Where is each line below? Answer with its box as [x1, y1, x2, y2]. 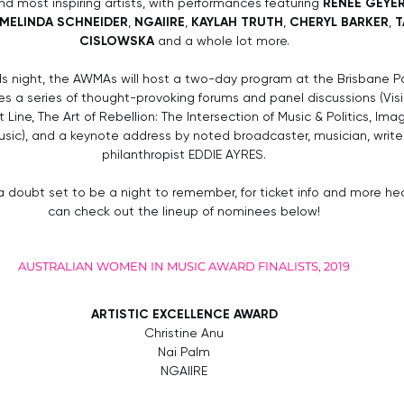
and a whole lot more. [153, 33, 289, 49]
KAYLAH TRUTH [190, 14, 283, 31]
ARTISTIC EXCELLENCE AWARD [90, 307, 278, 323]
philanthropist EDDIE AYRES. [102, 147, 266, 162]
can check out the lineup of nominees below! [48, 204, 320, 219]
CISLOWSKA [78, 33, 154, 50]
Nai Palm [158, 344, 210, 360]
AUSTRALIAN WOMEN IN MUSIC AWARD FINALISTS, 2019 [18, 259, 350, 274]
